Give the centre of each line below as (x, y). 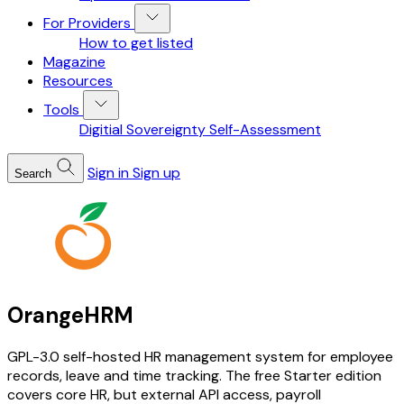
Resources (78, 81)
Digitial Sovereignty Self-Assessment (200, 129)
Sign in (108, 173)
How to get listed (136, 43)
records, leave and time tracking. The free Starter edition (194, 375)
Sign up (156, 173)
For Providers (87, 23)
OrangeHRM (70, 315)
